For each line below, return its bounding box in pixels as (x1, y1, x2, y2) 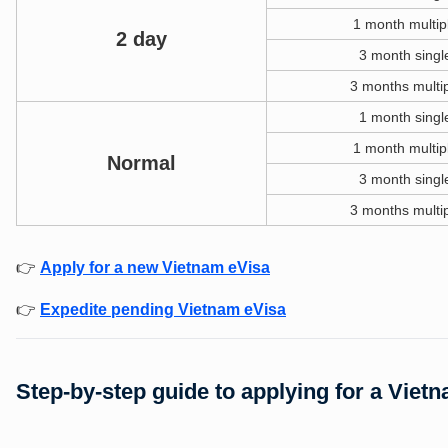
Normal (107, 151, 176, 174)
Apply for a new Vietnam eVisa (40, 258, 270, 276)
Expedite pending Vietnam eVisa (40, 300, 286, 318)
